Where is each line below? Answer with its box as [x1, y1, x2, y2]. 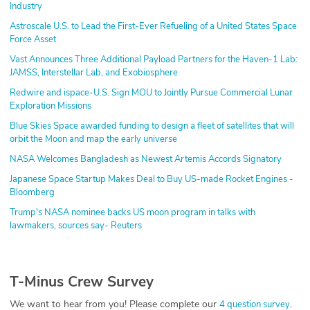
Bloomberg [10, 185, 55, 199]
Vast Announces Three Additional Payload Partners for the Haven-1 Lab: [10, 53, 298, 66]
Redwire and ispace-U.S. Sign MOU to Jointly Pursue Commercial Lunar [10, 86, 293, 99]
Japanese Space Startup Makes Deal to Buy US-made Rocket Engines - [10, 172, 293, 185]
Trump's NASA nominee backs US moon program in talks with [10, 206, 255, 219]
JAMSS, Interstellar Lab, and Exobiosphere [10, 66, 178, 79]
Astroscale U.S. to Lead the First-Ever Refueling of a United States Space [10, 19, 297, 33]
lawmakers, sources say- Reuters [10, 219, 142, 232]
